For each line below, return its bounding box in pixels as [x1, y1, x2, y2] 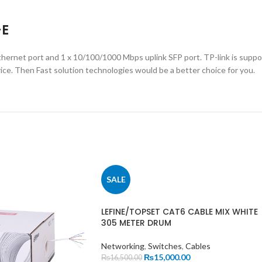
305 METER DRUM [101, 216, 171, 229]
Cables [185, 240, 211, 251]
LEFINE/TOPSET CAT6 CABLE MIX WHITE [101, 205, 258, 218]
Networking [101, 240, 144, 251]
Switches [148, 240, 182, 251]
